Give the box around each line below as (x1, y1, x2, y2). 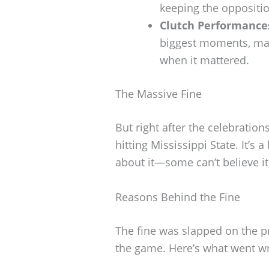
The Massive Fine (115, 86, 202, 101)
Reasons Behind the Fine (115, 189, 240, 204)
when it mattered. (160, 52, 249, 67)
